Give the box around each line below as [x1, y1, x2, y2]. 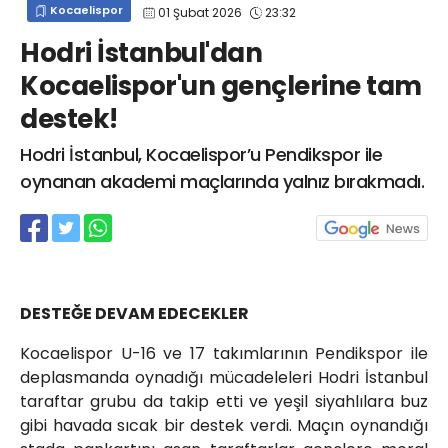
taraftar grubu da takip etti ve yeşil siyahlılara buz [20, 390, 428, 414]
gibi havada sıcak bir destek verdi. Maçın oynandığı [20, 414, 428, 438]
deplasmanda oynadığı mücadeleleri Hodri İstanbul [20, 366, 428, 390]
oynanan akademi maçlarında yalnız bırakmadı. [20, 169, 424, 195]
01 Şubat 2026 [155, 3, 245, 21]
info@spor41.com [204, 12, 320, 32]
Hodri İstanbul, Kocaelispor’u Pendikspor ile [20, 142, 382, 168]
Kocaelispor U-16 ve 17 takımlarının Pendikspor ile [20, 342, 428, 366]
